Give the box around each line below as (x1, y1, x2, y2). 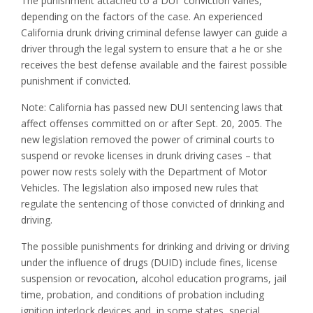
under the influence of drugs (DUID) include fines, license (21, 256, 277, 270)
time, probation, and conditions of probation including (21, 288, 264, 302)
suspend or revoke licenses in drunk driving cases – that (21, 149, 272, 163)
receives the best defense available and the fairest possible (21, 58, 287, 72)
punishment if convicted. (21, 74, 131, 88)
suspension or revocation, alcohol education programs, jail (21, 272, 286, 286)
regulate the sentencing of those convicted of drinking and (21, 197, 284, 211)
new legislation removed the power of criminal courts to (21, 133, 275, 147)
